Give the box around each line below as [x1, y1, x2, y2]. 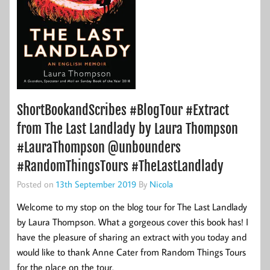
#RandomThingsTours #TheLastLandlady [17, 157, 224, 175]
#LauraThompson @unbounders [17, 138, 181, 156]
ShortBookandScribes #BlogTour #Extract [17, 101, 229, 119]
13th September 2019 [56, 177, 136, 190]
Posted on [17, 177, 56, 190]
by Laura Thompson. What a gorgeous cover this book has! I [17, 215, 248, 228]
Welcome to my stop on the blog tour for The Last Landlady [17, 200, 247, 213]
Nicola [149, 177, 173, 190]
